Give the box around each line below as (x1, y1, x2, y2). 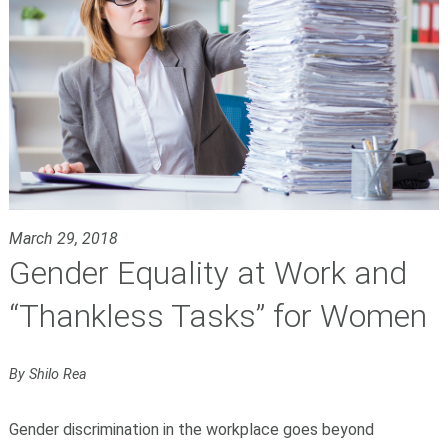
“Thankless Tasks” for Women (8, 297, 427, 336)
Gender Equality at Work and (8, 254, 407, 293)
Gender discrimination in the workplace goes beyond (8, 420, 374, 440)
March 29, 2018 (8, 229, 118, 249)
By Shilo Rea (8, 366, 87, 384)
